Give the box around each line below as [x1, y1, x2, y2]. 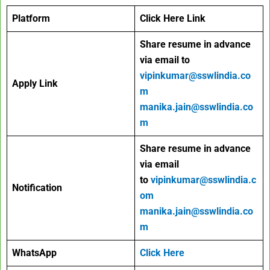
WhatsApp [12, 246, 57, 259]
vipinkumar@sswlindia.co [140, 69, 251, 81]
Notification [12, 181, 62, 193]
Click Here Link [140, 12, 206, 24]
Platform [12, 12, 50, 24]
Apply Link [12, 77, 58, 89]
